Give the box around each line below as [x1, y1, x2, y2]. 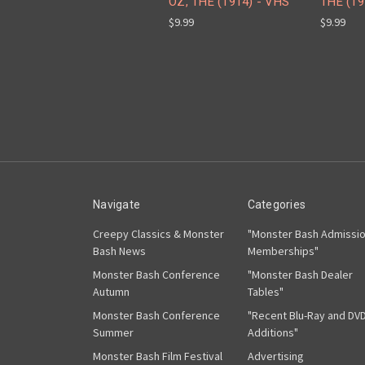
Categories [247, 198, 306, 212]
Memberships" [247, 244, 319, 259]
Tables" [247, 284, 284, 300]
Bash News [93, 244, 146, 259]
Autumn [93, 284, 130, 300]
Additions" [247, 325, 298, 341]
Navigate [93, 198, 140, 212]
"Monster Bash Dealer [247, 267, 353, 283]
